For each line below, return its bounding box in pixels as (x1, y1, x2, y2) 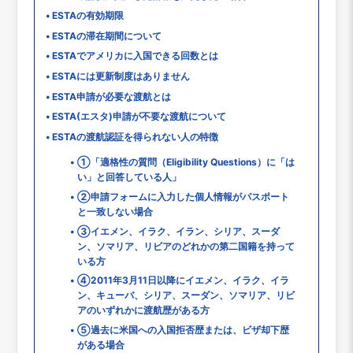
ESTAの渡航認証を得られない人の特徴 (52, 130, 219, 143)
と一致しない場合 (76, 205, 153, 217)
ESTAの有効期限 (52, 9, 124, 22)
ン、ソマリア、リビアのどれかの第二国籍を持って (76, 240, 295, 252)
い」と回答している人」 (76, 171, 181, 184)
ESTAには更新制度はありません (52, 69, 191, 82)
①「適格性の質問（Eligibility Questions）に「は (76, 156, 295, 169)
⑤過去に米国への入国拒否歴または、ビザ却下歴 (76, 323, 289, 336)
